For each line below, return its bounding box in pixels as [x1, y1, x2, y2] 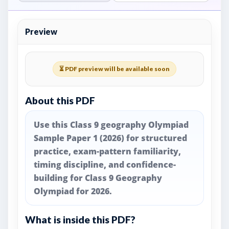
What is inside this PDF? [25, 214, 135, 225]
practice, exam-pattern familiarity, [34, 146, 181, 157]
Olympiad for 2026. [34, 186, 112, 197]
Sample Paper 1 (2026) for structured [34, 132, 187, 144]
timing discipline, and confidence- [34, 159, 176, 170]
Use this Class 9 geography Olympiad [34, 119, 189, 130]
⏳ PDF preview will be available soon [59, 65, 170, 73]
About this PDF [25, 95, 95, 106]
